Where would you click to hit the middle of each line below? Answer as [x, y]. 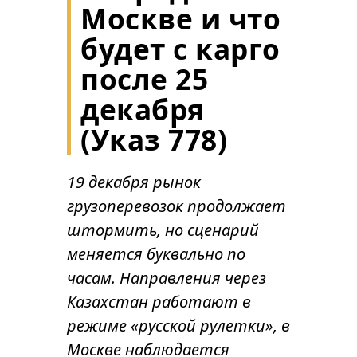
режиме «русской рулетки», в [178, 326]
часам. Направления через [167, 278]
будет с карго [180, 49]
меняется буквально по [156, 254]
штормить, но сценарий [163, 230]
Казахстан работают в [159, 302]
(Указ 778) [154, 139]
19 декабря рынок [134, 182]
